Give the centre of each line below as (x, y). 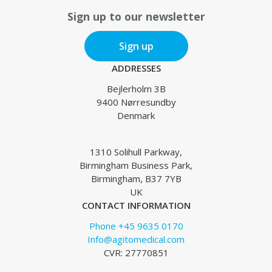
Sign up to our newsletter (136, 17)
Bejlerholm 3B (136, 89)
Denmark (136, 116)
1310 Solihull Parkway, (136, 152)
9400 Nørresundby (136, 102)
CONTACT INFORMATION (136, 206)
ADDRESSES (136, 68)
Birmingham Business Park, (136, 165)
